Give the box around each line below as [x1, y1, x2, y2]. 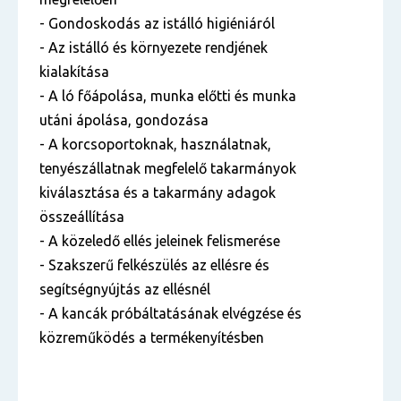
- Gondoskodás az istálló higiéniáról [39, 15, 275, 31]
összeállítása [39, 209, 124, 225]
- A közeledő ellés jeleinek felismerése [39, 233, 284, 249]
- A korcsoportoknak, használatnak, [39, 136, 271, 152]
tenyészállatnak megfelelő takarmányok [39, 160, 296, 176]
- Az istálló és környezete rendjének [39, 39, 268, 55]
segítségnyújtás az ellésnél [39, 281, 210, 297]
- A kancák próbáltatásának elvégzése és [39, 305, 302, 321]
